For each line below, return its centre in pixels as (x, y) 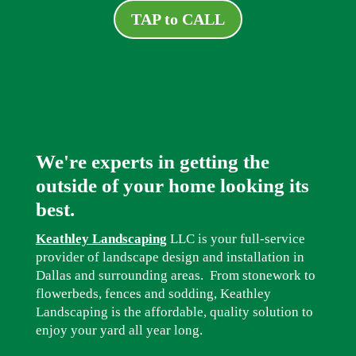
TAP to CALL (178, 19)
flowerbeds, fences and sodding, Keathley (153, 294)
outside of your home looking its (172, 186)
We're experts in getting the (152, 162)
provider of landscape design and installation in (170, 257)
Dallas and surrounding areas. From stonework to (175, 275)
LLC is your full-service (236, 239)
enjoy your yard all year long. (119, 330)
